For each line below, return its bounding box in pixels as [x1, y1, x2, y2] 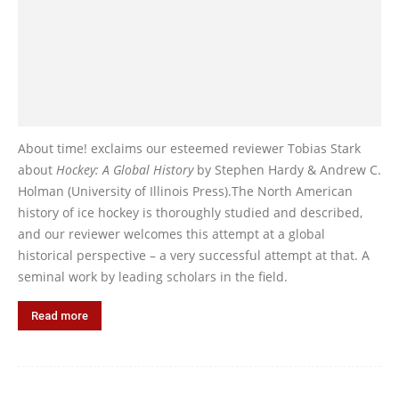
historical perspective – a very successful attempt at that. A [18, 246, 370, 264]
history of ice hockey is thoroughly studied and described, [18, 203, 362, 221]
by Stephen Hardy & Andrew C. [193, 160, 381, 178]
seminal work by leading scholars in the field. [18, 267, 288, 285]
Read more [31, 308, 88, 322]
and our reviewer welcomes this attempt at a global [18, 224, 325, 242]
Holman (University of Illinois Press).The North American [18, 182, 353, 199]
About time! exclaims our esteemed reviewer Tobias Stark [18, 139, 361, 157]
